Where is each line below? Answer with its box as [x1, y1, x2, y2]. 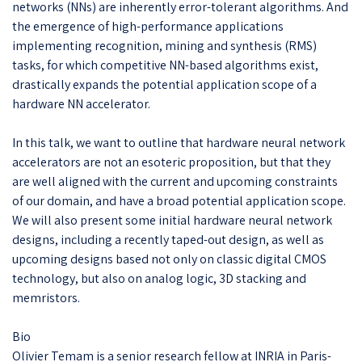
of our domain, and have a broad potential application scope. [12, 192, 346, 209]
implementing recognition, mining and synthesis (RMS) [12, 36, 317, 54]
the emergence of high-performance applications [12, 17, 284, 35]
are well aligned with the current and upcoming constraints [12, 172, 338, 190]
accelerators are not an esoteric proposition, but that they [12, 153, 330, 170]
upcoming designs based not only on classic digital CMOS [12, 250, 326, 267]
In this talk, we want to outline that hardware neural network [12, 133, 345, 151]
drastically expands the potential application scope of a [12, 75, 317, 93]
